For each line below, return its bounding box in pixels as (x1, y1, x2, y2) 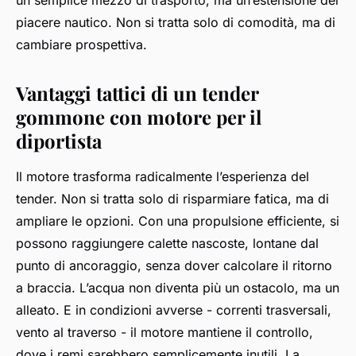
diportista (16, 128, 102, 154)
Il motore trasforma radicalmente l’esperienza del (16, 168, 309, 185)
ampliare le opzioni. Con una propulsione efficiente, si (16, 213, 339, 230)
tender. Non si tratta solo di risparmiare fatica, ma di (16, 191, 329, 207)
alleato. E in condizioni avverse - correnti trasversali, (16, 302, 331, 319)
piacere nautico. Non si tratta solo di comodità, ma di (16, 14, 335, 31)
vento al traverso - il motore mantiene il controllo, (16, 324, 313, 341)
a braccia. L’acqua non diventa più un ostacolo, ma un (16, 280, 339, 296)
